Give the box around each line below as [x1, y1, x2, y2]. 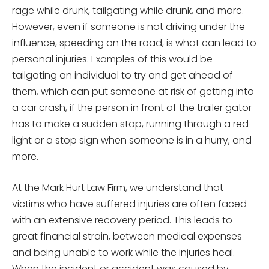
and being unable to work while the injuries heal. [12, 245, 235, 259]
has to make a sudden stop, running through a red [12, 116, 249, 131]
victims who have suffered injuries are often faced [12, 196, 247, 211]
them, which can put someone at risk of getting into [12, 84, 254, 98]
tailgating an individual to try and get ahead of [12, 68, 233, 82]
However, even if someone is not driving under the [12, 19, 245, 34]
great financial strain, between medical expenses [12, 229, 242, 243]
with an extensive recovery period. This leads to [12, 213, 232, 227]
